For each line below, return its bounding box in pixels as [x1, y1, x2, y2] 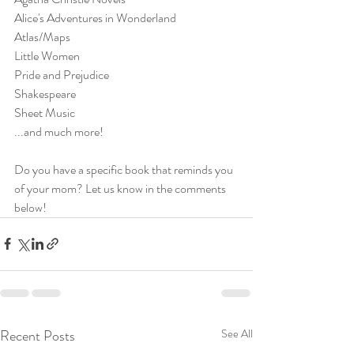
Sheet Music [14, 103, 75, 122]
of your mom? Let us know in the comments [14, 179, 228, 198]
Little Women [14, 46, 80, 65]
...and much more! [14, 122, 104, 141]
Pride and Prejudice [14, 65, 109, 84]
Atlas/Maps [14, 27, 70, 46]
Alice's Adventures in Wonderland [14, 8, 176, 27]
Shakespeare [14, 84, 76, 103]
